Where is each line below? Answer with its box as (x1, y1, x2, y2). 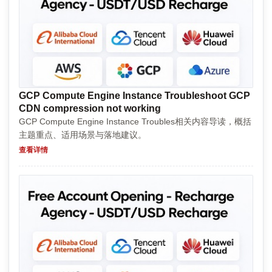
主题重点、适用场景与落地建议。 (19, 129, 146, 140)
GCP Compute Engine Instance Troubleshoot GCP (19, 90, 250, 101)
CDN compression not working (19, 103, 161, 114)
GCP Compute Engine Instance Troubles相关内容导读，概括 (19, 116, 251, 126)
